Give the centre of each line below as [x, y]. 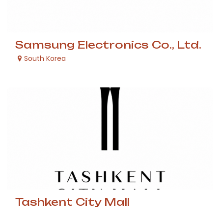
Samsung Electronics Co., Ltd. [108, 45]
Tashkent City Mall [72, 202]
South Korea [45, 58]
